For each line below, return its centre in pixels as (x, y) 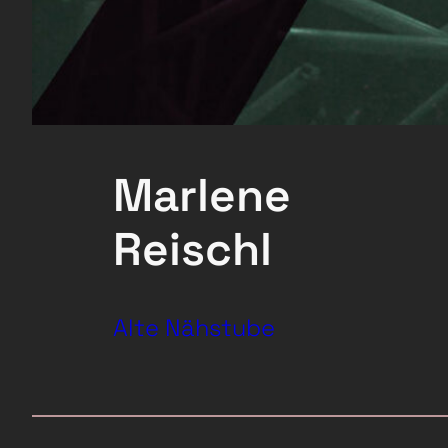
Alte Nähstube (193, 328)
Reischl (192, 249)
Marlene (201, 195)
